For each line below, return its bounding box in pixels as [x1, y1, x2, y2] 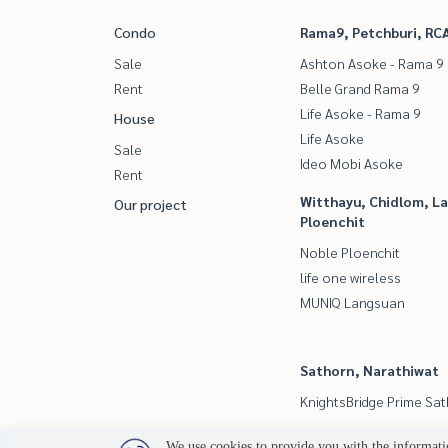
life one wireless [300, 268, 401, 286]
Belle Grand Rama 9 [300, 79, 420, 97]
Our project [114, 195, 187, 213]
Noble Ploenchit [300, 243, 400, 261]
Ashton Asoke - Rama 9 [300, 54, 444, 72]
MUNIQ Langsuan [300, 293, 405, 311]
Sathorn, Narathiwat [300, 361, 439, 379]
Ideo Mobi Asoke [300, 154, 403, 172]
